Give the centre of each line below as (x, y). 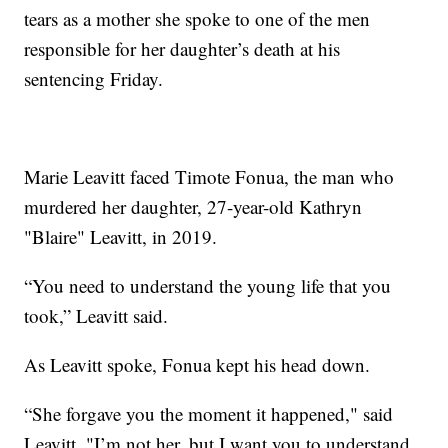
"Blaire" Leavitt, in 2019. (121, 237)
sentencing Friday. (94, 79)
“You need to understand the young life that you (208, 286)
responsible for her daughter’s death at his (182, 49)
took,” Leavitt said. (96, 316)
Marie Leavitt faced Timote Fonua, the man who (209, 177)
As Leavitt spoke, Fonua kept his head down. (197, 365)
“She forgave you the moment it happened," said (209, 414)
